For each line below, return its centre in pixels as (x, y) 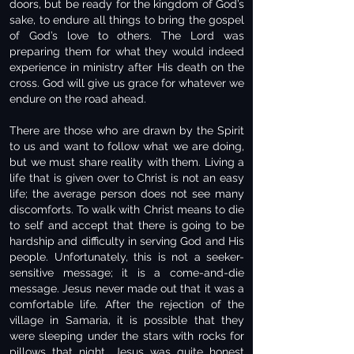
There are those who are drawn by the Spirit (127, 130)
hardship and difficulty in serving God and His (127, 241)
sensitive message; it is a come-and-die (127, 273)
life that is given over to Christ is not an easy (127, 178)
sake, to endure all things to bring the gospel (127, 20)
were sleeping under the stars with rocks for (127, 336)
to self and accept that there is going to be (127, 225)
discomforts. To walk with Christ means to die (127, 209)
